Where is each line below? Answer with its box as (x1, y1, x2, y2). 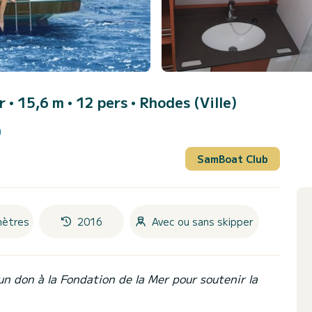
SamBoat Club (197, 151, 268, 166)
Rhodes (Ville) (139, 92, 237, 113)
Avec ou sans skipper (152, 214, 253, 228)
